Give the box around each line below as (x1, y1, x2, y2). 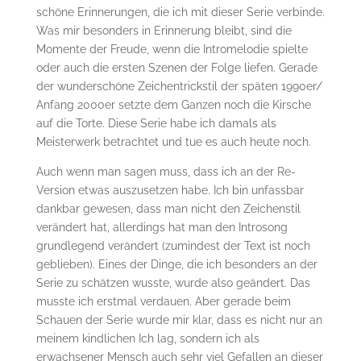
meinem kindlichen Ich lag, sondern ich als (35, 332, 259, 346)
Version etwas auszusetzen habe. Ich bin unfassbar (35, 184, 304, 197)
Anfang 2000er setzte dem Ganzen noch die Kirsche (35, 98, 311, 112)
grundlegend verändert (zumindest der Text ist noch (35, 239, 310, 253)
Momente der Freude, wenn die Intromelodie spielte (35, 43, 308, 56)
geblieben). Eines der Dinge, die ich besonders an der (35, 258, 317, 272)
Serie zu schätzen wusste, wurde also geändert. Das (35, 276, 310, 290)
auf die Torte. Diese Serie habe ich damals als (35, 117, 276, 131)
